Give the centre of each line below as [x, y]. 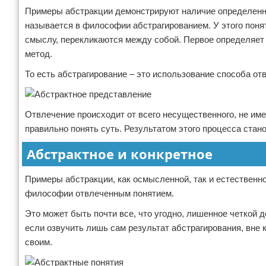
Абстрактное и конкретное [120, 154]
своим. [39, 242]
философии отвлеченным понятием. [99, 193]
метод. [39, 54]
